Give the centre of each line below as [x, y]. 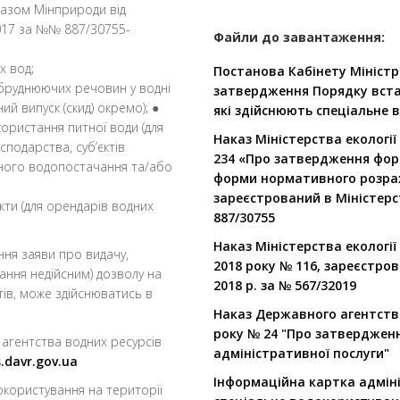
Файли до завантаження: [299, 37]
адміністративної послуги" [301, 354]
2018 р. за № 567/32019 [285, 286]
